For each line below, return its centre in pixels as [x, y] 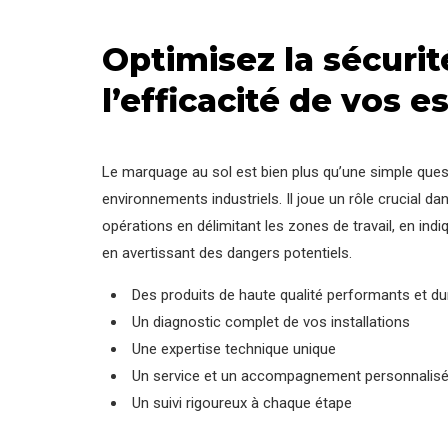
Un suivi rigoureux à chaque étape [242, 402]
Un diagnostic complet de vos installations [271, 321]
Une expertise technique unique [234, 348]
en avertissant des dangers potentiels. [227, 252]
